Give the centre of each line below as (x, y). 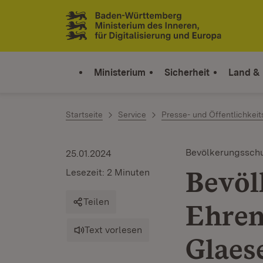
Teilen (96, 202)
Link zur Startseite (109, 31)
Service (132, 114)
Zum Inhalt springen (77, 18)
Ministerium (120, 72)
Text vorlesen (113, 230)
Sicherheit (187, 72)
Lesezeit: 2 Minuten (108, 172)
